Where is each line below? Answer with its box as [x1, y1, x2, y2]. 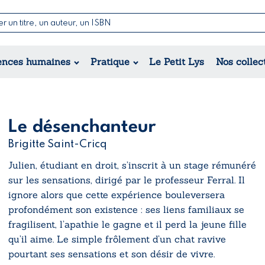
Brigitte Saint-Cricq [8, 138, 107, 150]
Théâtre [227, 57, 264, 70]
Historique [42, 79, 90, 92]
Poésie [227, 43, 257, 55]
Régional [42, 92, 82, 105]
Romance [42, 50, 85, 62]
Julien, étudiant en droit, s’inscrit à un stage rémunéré [8, 159, 256, 171]
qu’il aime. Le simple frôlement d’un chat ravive [8, 232, 226, 245]
